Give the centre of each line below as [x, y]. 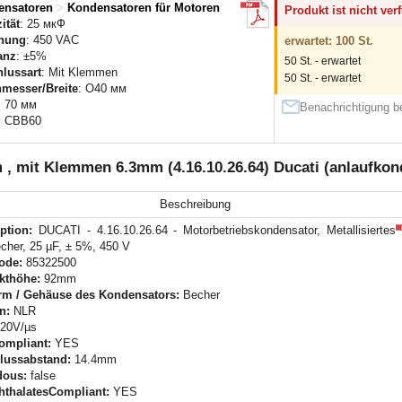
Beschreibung [195, 205]
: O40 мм [102, 89]
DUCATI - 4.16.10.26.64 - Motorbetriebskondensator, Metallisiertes [214, 231]
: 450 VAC [52, 40]
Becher [200, 295]
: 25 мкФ [43, 24]
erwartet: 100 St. [329, 41]
